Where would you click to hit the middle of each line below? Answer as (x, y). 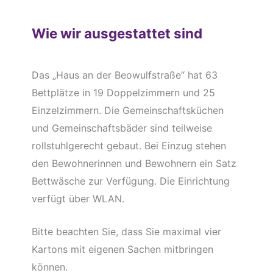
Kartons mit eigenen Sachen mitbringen (122, 250)
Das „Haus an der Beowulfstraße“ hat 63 (124, 75)
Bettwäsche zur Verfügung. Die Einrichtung (130, 181)
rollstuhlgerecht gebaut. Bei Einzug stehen (129, 145)
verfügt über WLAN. (78, 198)
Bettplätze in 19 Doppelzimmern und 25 (123, 92)
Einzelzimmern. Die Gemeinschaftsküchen (127, 110)
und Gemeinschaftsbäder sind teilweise (122, 128)
